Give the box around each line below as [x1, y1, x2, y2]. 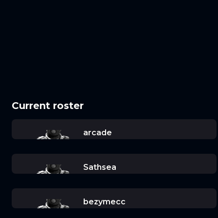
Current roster [12, 99, 84, 111]
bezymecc [83, 197, 126, 207]
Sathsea [83, 163, 116, 172]
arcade [83, 127, 112, 137]
